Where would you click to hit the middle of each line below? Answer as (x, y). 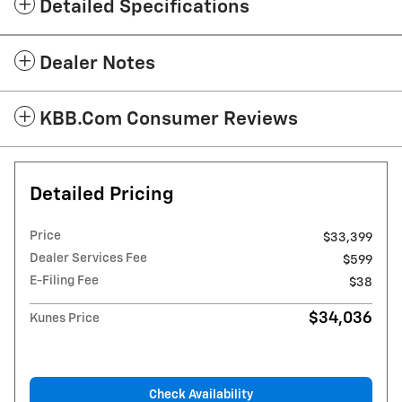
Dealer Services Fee (88, 259)
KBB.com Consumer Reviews (169, 120)
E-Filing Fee (64, 281)
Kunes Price (65, 319)
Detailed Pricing (102, 196)
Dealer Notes (97, 65)
